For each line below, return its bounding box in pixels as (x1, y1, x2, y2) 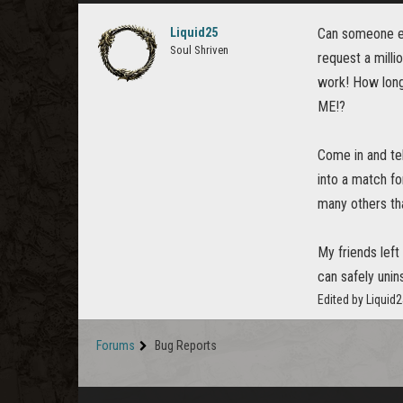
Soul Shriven (170, 43, 228, 57)
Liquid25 (170, 25, 218, 40)
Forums (96, 338, 135, 353)
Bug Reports (155, 338, 217, 353)
